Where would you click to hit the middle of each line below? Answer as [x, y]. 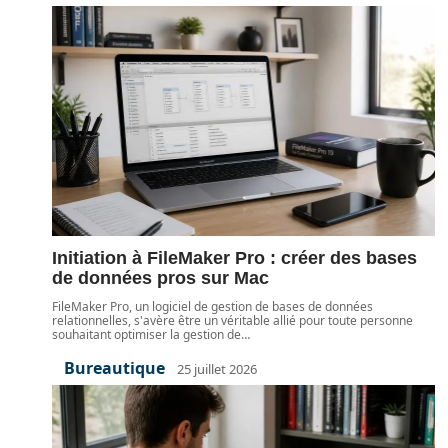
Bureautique [114, 368]
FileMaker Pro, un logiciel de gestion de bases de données [212, 306]
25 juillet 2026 [217, 368]
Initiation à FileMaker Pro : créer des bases [234, 258]
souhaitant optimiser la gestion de [146, 334]
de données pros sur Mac [160, 278]
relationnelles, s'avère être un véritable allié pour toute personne [232, 320]
